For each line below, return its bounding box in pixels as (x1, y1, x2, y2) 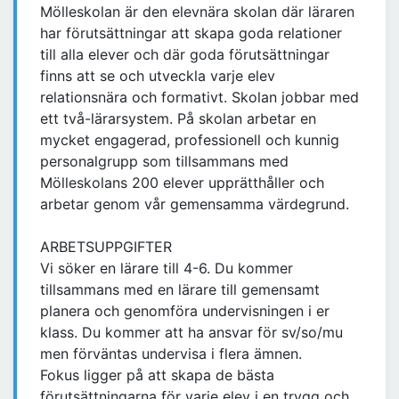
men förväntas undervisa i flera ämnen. (40, 345, 302, 363)
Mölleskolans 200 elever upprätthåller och (40, 174, 324, 192)
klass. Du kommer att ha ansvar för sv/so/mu (40, 323, 343, 342)
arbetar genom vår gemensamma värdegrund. (40, 195, 349, 214)
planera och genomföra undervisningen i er (40, 302, 330, 321)
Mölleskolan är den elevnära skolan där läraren (40, 3, 354, 21)
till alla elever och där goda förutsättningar (40, 45, 330, 64)
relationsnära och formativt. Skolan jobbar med (40, 88, 359, 107)
